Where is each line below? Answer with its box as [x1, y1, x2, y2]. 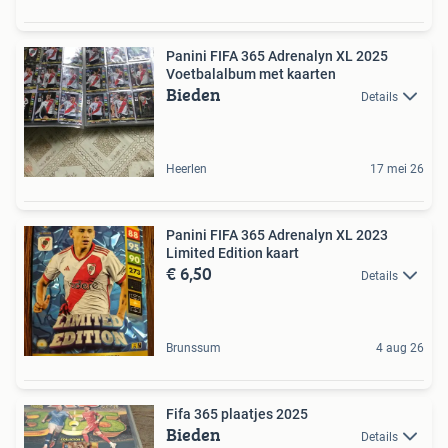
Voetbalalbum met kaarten [166, 66, 336, 82]
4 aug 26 [376, 341, 424, 355]
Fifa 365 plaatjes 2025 [166, 406, 308, 422]
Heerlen [166, 162, 207, 176]
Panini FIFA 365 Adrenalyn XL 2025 [166, 48, 388, 64]
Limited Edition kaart [166, 245, 299, 261]
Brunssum [166, 341, 221, 355]
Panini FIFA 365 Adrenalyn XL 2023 [166, 227, 388, 243]
